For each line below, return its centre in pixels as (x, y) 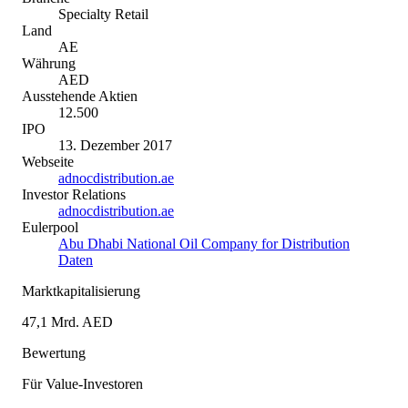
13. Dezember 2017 (115, 145)
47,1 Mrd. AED (67, 321)
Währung (49, 63)
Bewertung (54, 352)
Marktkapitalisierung (81, 291)
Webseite (48, 161)
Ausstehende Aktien (80, 96)
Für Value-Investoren (82, 383)
